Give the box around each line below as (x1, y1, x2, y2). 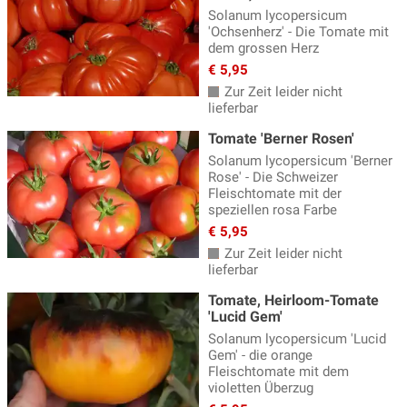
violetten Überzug (208, 379, 313, 396)
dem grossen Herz (208, 39, 319, 56)
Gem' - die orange (208, 346, 313, 363)
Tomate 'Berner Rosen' (208, 129, 354, 147)
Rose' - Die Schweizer (208, 168, 338, 185)
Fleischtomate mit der (208, 184, 342, 202)
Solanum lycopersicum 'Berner (208, 152, 392, 169)
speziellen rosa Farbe (208, 201, 337, 218)
